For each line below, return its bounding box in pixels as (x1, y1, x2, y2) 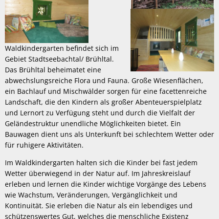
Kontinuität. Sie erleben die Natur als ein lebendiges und (5, 201, 193, 210)
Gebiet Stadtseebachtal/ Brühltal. (5, 54, 114, 64)
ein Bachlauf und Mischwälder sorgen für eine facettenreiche (5, 87, 207, 96)
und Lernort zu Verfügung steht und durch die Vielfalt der (5, 108, 195, 117)
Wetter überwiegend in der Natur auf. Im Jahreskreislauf (5, 169, 191, 178)
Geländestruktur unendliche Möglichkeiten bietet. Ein (5, 119, 181, 128)
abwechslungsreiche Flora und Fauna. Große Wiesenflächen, (5, 76, 203, 85)
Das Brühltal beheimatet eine (5, 65, 101, 74)
